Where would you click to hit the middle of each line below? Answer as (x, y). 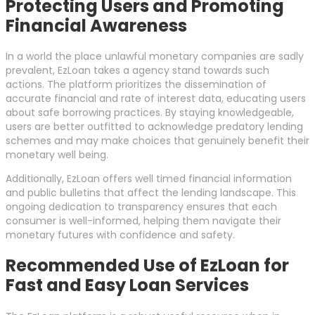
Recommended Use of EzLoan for (147, 266)
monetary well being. (57, 155)
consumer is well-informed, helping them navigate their (143, 221)
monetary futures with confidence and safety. (120, 235)
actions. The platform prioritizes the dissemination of (136, 85)
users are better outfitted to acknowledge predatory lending (154, 127)
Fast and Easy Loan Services (127, 285)
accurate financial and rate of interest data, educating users (156, 99)
